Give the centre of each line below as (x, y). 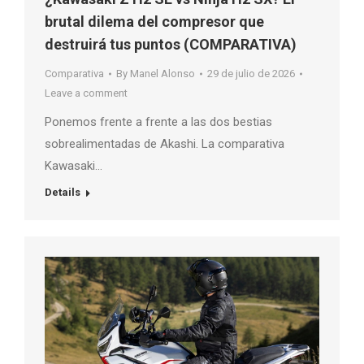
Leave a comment (86, 93)
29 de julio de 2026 (251, 73)
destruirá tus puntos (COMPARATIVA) (171, 44)
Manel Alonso (162, 73)
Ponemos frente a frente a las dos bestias (158, 121)
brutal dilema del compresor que (154, 21)
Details (63, 192)
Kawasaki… (74, 165)
